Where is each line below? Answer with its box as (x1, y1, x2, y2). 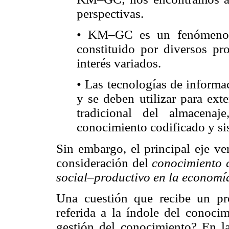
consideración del (56, 156, 152, 170)
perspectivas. (77, 7, 144, 21)
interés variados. (77, 56, 161, 71)
